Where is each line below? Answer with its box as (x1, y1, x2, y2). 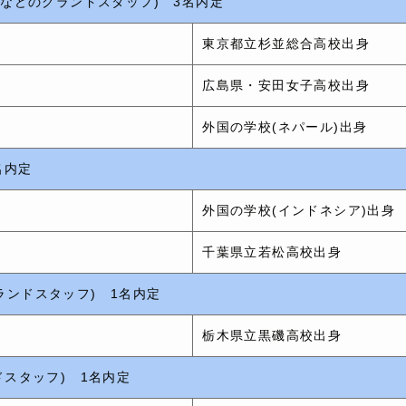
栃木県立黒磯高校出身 (202, 327, 343, 343)
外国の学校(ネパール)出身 (202, 119, 368, 134)
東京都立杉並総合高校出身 (202, 35, 371, 51)
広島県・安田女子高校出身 (202, 77, 371, 92)
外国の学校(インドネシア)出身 (202, 202, 396, 217)
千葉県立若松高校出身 (202, 244, 343, 259)
